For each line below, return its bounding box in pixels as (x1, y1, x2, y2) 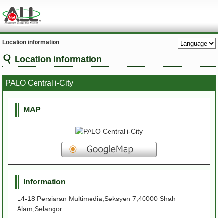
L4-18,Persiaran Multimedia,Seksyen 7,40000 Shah (17, 195, 176, 202)
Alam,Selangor (17, 205, 62, 213)
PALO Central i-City (5, 79, 73, 87)
